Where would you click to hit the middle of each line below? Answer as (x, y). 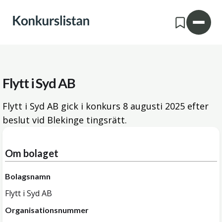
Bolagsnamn (28, 176)
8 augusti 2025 (154, 106)
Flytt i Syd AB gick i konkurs (63, 106)
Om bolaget (32, 153)
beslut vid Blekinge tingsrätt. (65, 120)
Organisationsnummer (47, 210)
